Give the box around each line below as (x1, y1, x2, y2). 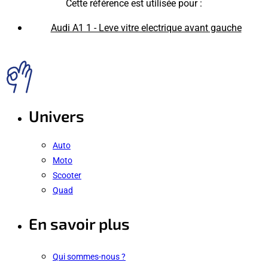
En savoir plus (29, 213, 130, 234)
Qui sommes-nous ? (53, 251, 126, 263)
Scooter (53, 169, 81, 181)
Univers (29, 105, 84, 127)
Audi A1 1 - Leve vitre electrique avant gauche (50, 21, 242, 34)
